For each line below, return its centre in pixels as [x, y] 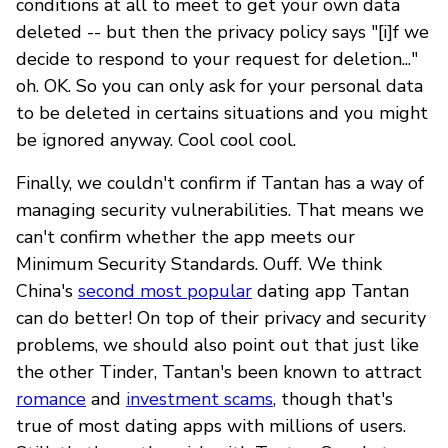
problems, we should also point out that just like [217, 344]
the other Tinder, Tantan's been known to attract [219, 371]
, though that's [333, 398]
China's [47, 290]
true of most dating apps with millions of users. [211, 425]
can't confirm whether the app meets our [185, 236]
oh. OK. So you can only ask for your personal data [219, 85]
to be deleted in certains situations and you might [222, 112]
